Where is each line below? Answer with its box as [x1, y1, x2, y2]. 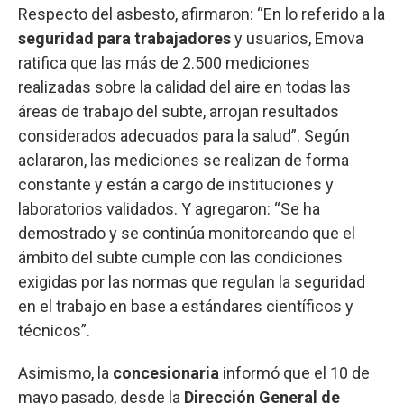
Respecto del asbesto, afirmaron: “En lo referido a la [18, 4, 385, 23]
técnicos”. [18, 320, 90, 340]
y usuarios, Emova [234, 28, 363, 48]
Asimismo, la [18, 363, 113, 382]
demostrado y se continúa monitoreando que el [18, 223, 355, 243]
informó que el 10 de [223, 363, 370, 382]
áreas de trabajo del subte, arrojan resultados [18, 101, 339, 121]
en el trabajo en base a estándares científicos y [18, 296, 353, 316]
